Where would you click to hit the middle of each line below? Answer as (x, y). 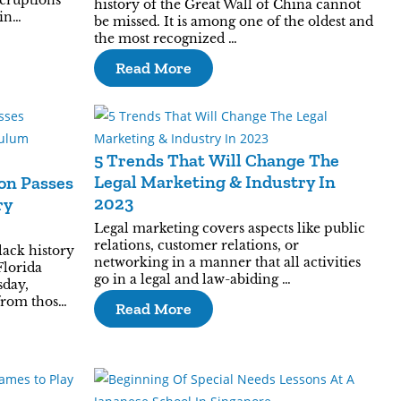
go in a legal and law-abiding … (192, 279)
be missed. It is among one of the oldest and (233, 21)
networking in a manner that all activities (227, 262)
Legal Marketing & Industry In (214, 182)
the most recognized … (165, 38)
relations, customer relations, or (196, 245)
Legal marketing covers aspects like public (229, 228)
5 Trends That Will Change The (216, 160)
